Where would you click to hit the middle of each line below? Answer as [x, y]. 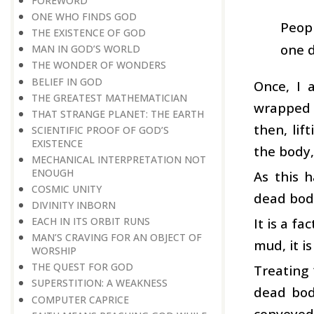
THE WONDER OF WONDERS [99, 65]
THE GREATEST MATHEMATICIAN [109, 97]
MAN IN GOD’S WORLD [86, 49]
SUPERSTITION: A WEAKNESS [100, 283]
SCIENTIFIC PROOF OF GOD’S [100, 130]
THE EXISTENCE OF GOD [89, 33]
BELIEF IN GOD [67, 81]
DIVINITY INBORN [74, 205]
